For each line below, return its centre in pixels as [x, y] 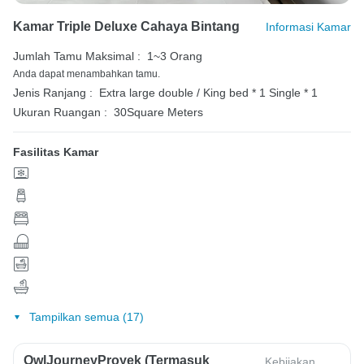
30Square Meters [158, 113]
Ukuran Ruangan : [60, 113]
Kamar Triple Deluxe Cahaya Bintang [126, 27]
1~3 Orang [175, 56]
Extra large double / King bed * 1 [184, 93]
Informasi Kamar [308, 27]
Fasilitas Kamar [56, 152]
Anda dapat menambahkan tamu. [87, 74]
